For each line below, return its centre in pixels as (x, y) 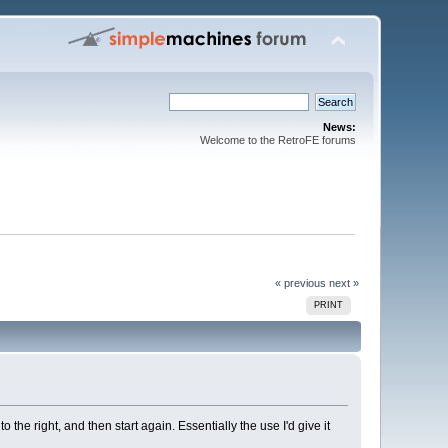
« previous (300, 282)
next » (343, 282)
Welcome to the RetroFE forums (277, 140)
